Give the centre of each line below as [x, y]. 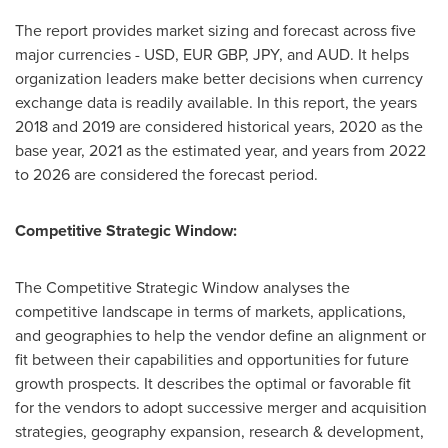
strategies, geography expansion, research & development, [219, 431]
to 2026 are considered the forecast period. [166, 174]
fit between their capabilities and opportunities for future [212, 359]
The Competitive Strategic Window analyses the [182, 287]
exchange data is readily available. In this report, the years [216, 102]
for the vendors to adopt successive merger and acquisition [221, 407]
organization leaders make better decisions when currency [219, 78]
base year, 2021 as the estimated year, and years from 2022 [220, 150]
